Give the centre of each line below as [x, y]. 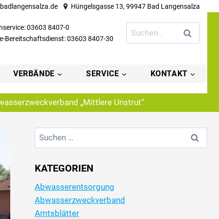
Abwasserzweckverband [80, 200]
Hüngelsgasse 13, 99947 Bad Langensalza [136, 6]
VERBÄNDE [34, 74]
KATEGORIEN [64, 168]
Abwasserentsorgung [74, 186]
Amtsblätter [57, 213]
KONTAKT [169, 74]
